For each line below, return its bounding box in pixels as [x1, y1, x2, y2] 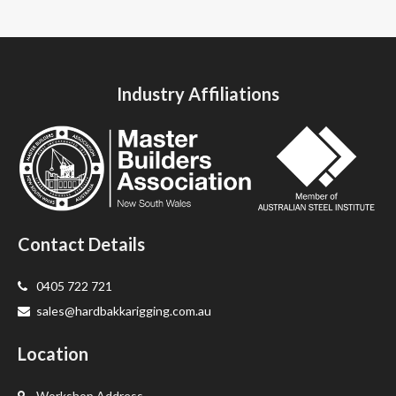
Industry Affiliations [117, 82, 279, 104]
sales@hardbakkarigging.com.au [36, 302, 211, 318]
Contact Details [18, 232, 145, 255]
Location [18, 342, 88, 364]
